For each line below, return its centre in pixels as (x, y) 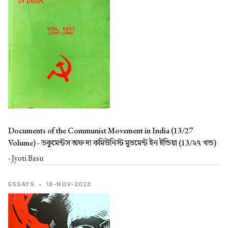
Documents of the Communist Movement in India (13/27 (101, 130)
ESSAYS (21, 184)
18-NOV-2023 (69, 184)
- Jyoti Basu (26, 158)
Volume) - (25, 142)
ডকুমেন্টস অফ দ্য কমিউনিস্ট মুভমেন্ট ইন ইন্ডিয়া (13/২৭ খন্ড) (129, 142)
